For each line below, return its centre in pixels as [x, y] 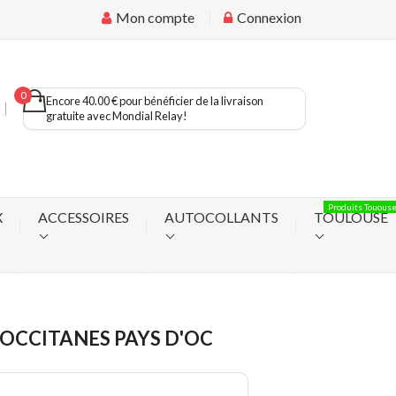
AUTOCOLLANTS [221, 217]
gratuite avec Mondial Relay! [117, 116]
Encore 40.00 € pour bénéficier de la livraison [155, 101]
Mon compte [154, 17]
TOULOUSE [350, 217]
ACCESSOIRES [83, 217]
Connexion [268, 17]
